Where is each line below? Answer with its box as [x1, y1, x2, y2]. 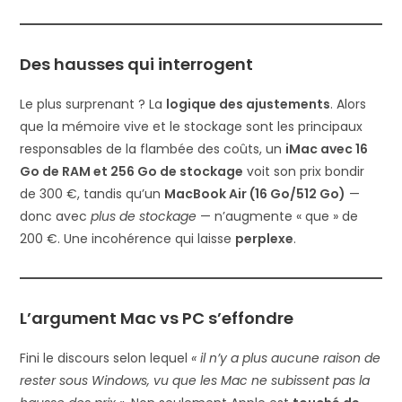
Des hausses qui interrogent [20, 53, 254, 76]
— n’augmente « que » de [197, 207, 359, 226]
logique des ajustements [166, 95, 331, 114]
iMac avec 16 [285, 140, 369, 159]
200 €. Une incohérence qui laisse [20, 230, 236, 249]
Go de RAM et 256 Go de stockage [20, 162, 244, 181]
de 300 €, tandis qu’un [20, 185, 165, 204]
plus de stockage [91, 207, 197, 226]
